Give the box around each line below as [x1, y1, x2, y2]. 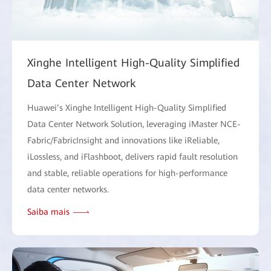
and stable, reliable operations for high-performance [27, 168, 227, 178]
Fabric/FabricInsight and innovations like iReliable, [27, 135, 220, 146]
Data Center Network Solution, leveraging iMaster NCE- [27, 119, 241, 129]
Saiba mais [27, 207, 70, 217]
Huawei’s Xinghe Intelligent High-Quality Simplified [27, 103, 226, 113]
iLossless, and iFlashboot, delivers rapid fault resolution [27, 152, 238, 162]
